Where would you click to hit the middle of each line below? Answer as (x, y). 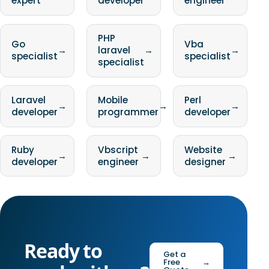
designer (205, 162)
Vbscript (118, 150)
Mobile (113, 100)
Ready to (63, 251)
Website (203, 150)
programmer (128, 112)
